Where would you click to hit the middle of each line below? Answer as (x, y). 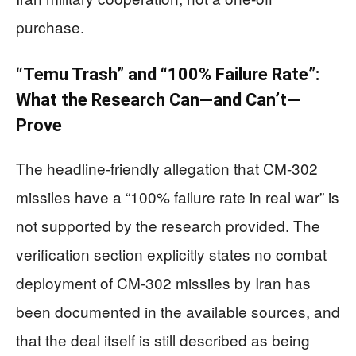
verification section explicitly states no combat (171, 254)
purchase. (50, 27)
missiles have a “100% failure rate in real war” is (178, 197)
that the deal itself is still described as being (163, 340)
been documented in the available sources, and (178, 311)
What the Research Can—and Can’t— (158, 100)
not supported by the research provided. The (168, 225)
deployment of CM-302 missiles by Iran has (163, 282)
